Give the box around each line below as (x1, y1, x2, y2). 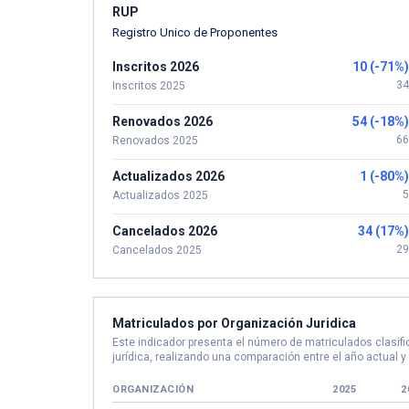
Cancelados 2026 (112, 224, 217, 238)
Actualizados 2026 (112, 169, 225, 184)
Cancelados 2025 (112, 244, 202, 257)
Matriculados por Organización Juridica (112, 316, 356, 330)
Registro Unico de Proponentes (112, 26, 278, 39)
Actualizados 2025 (112, 189, 208, 202)
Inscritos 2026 (112, 59, 199, 74)
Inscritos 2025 (112, 79, 185, 92)
